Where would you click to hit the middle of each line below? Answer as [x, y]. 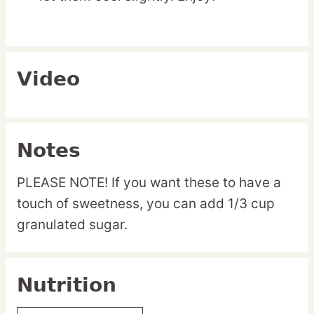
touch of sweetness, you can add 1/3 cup [146, 204]
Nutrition [67, 285]
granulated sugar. [74, 225]
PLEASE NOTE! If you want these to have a [149, 183]
